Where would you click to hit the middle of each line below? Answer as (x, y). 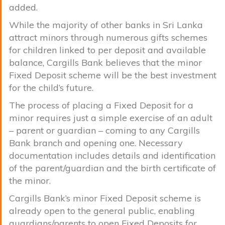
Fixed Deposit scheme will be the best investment (113, 75)
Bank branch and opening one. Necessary (96, 143)
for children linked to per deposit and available (107, 50)
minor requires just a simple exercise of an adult (111, 118)
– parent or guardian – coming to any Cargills (104, 130)
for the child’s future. (51, 87)
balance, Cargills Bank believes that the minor (105, 62)
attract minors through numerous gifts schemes (108, 37)
